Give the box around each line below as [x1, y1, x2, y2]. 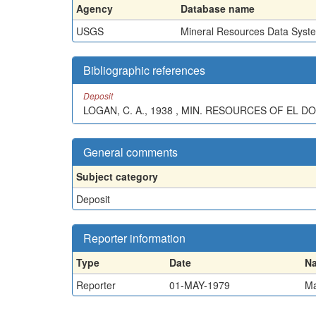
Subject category [76, 169, 158, 183]
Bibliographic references [83, 62, 205, 78]
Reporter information [83, 230, 186, 246]
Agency [76, 1, 113, 16]
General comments [83, 144, 178, 160]
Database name [181, 1, 255, 16]
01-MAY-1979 [169, 278, 230, 292]
